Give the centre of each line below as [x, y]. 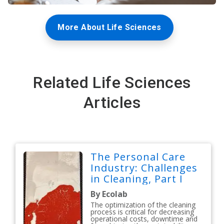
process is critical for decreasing [142, 212]
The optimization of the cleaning [143, 205]
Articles [112, 103]
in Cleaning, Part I [137, 179]
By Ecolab [109, 194]
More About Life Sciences [109, 27]
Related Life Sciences [112, 83]
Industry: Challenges [144, 168]
